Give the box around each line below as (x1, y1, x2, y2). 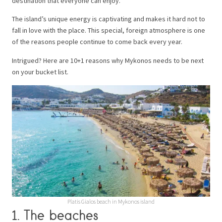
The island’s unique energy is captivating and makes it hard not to (12, 14, 205, 24)
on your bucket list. (12, 67, 68, 77)
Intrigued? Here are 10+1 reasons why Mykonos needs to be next (12, 56, 204, 65)
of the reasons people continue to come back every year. (12, 37, 182, 47)
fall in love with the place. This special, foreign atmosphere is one (12, 26, 205, 35)
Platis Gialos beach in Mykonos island (67, 198, 155, 206)
